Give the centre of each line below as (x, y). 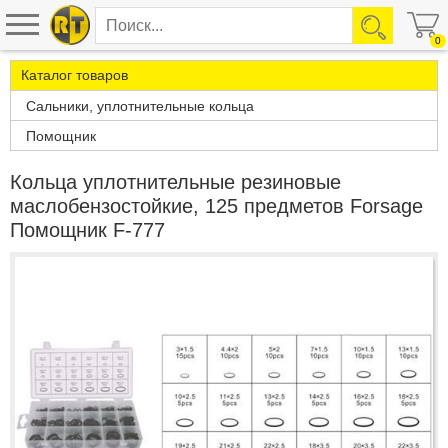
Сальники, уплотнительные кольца (140, 106)
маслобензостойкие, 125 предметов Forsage (216, 206)
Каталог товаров (74, 75)
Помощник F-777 (87, 230)
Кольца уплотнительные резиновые (175, 182)
